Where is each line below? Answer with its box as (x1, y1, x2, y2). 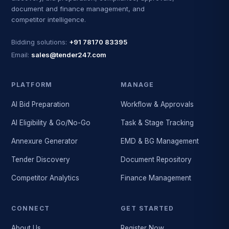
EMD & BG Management (120, 137, 199, 145)
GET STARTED (120, 204, 174, 212)
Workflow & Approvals (120, 100, 194, 108)
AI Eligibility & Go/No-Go (11, 119, 91, 127)
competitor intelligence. (11, 15, 86, 24)
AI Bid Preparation (11, 100, 70, 108)
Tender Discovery (11, 155, 71, 164)
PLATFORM (11, 81, 53, 88)
